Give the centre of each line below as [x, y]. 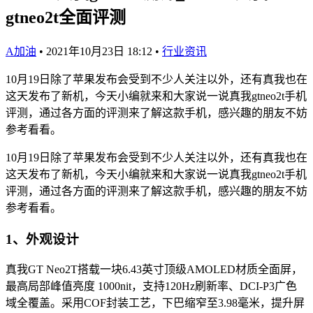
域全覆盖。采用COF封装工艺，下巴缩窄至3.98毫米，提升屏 [155, 303]
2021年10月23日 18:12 [99, 51]
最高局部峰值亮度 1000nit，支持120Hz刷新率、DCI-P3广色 [151, 286]
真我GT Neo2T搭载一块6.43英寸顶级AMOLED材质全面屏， [154, 270]
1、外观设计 [42, 239]
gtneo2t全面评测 [66, 17]
